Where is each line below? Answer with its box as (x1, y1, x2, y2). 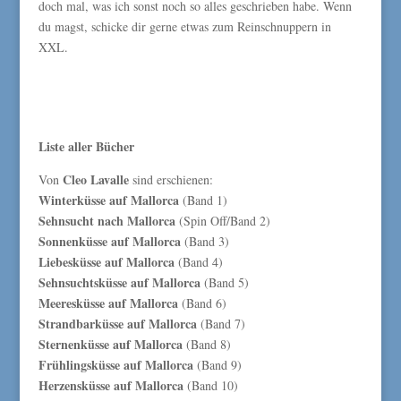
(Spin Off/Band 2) (178, 212, 270, 229)
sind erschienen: (132, 171, 213, 188)
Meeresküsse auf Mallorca (38, 294, 182, 312)
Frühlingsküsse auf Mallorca (38, 355, 197, 374)
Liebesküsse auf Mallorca (38, 252, 178, 271)
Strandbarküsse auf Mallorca (38, 314, 197, 333)
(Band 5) (203, 274, 249, 291)
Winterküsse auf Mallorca (38, 191, 183, 209)
